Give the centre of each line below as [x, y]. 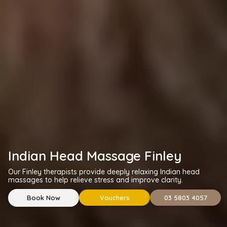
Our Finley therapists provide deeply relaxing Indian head [104, 172]
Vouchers [115, 198]
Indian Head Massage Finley [95, 156]
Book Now [44, 197]
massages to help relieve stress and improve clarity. [96, 180]
